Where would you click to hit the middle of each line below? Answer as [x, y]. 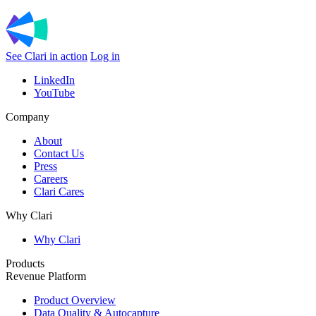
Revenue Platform [46, 276]
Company [28, 116]
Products [25, 263]
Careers [51, 178]
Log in [105, 56]
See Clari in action [47, 56]
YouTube [54, 92]
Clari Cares [59, 191]
